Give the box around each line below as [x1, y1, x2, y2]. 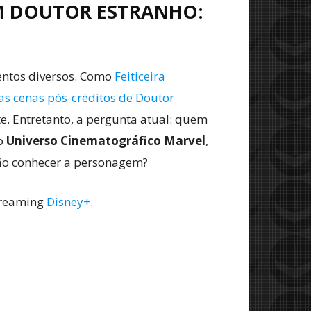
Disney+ [47, 194, 90, 210]
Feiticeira [115, 68, 165, 84]
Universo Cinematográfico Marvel [6, 133, 205, 149]
